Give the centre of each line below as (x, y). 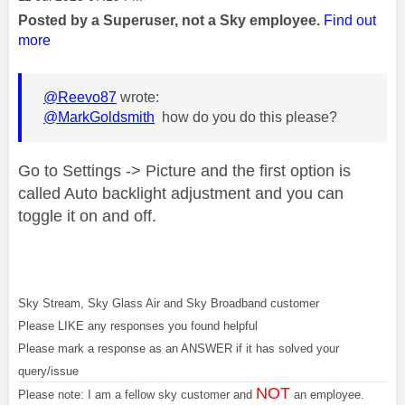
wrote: (138, 97)
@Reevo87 (80, 97)
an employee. (327, 394)
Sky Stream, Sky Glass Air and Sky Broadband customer (169, 303)
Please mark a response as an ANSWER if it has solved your (179, 348)
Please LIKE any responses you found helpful (138, 325)
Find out (350, 20)
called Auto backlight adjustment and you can (181, 193)
